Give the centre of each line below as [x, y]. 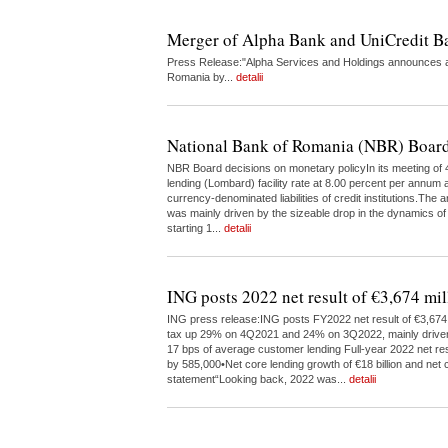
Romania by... [201, 77]
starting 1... [195, 228]
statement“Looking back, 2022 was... [258, 379]
